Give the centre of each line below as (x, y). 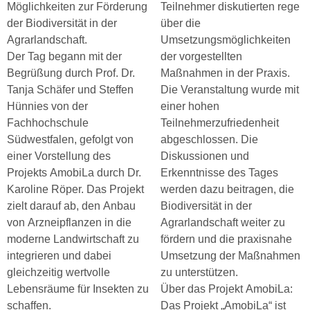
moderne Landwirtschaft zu (73, 239)
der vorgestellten (201, 56)
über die (181, 23)
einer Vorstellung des (59, 156)
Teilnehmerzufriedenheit (220, 123)
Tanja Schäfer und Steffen (70, 90)
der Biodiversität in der (62, 23)
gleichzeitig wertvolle (58, 272)
